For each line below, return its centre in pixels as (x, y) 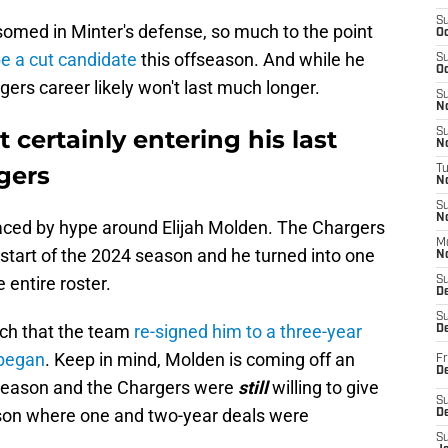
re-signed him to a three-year (248, 332)
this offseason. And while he (251, 60)
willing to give (325, 388)
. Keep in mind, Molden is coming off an (200, 360)
